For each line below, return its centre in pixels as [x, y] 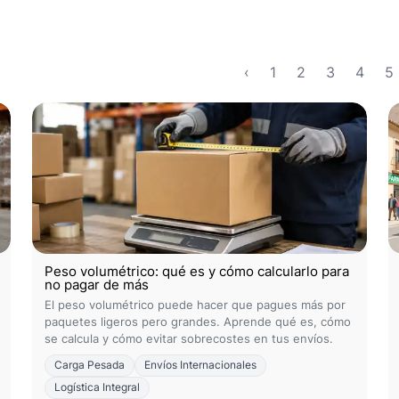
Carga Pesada [90, 365]
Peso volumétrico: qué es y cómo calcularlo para [197, 271]
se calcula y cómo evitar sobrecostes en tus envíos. [189, 338]
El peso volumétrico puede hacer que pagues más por [195, 305]
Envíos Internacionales [200, 365]
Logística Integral [97, 387]
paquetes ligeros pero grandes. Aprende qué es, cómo [198, 322]
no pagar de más [97, 285]
